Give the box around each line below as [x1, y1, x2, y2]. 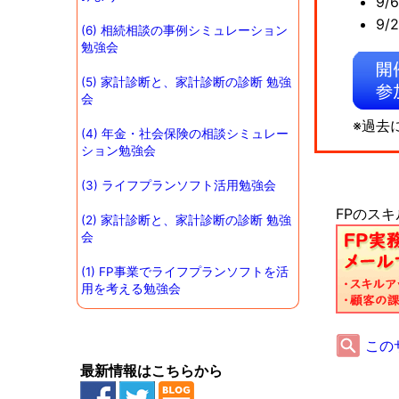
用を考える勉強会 [80, 281, 181, 297]
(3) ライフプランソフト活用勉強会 [80, 177, 276, 192]
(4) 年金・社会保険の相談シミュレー [80, 126, 289, 141]
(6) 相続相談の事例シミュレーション [80, 22, 288, 37]
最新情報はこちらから [79, 362, 223, 380]
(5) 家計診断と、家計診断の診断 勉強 [80, 74, 291, 89]
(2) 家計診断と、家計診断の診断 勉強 [80, 213, 291, 228]
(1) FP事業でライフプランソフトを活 [80, 265, 289, 280]
